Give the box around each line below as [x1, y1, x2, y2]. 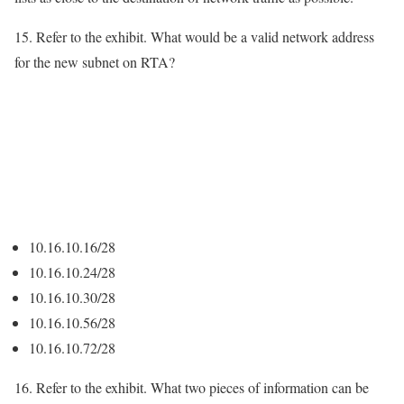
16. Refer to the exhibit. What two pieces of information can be [14, 377, 369, 397]
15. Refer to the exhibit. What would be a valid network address [14, 27, 374, 47]
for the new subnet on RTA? [14, 52, 175, 72]
